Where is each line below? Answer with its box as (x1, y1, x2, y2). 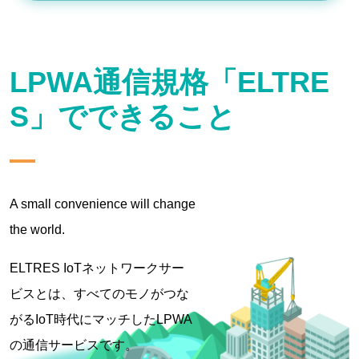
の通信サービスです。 (10, 338, 138, 352)
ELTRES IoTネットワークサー (10, 261, 184, 275)
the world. (10, 223, 65, 236)
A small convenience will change (10, 197, 196, 211)
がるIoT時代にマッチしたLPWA (10, 313, 192, 326)
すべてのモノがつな (74, 287, 189, 301)
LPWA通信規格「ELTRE (10, 66, 329, 99)
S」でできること (10, 100, 236, 133)
